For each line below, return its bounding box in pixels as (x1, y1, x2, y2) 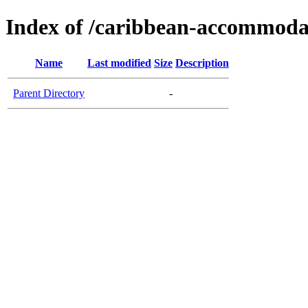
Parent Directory (13, 87, 85, 99)
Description (175, 56, 229, 69)
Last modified (87, 56, 151, 69)
